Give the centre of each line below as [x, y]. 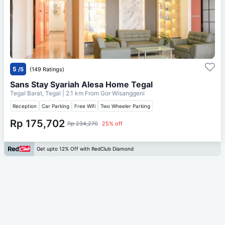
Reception [25, 106]
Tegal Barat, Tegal [36, 93]
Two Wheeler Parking [125, 106]
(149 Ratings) [47, 69]
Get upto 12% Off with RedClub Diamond [85, 149]
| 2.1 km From [81, 93]
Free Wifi [85, 106]
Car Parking [55, 106]
